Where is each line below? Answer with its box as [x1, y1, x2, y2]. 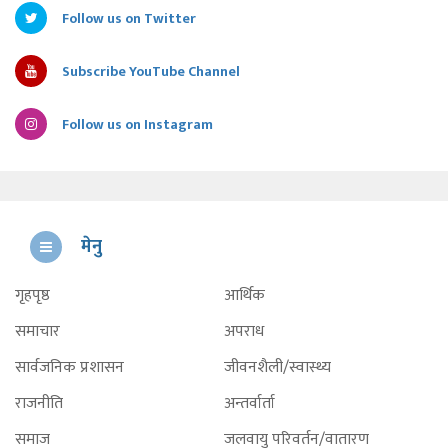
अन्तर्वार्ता [224, 389, 275, 417]
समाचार [15, 317, 60, 345]
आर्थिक [224, 281, 265, 309]
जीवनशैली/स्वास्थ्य [224, 353, 331, 381]
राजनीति [15, 389, 63, 417]
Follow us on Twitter [62, 6, 196, 30]
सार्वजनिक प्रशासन [15, 353, 124, 381]
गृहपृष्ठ [15, 281, 50, 309]
